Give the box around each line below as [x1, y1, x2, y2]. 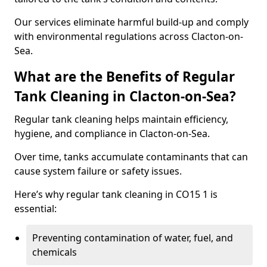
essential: [14, 202, 57, 215]
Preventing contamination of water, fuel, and [32, 231, 233, 244]
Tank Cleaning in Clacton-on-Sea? [14, 87, 236, 105]
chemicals [32, 246, 77, 259]
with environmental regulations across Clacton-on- [14, 30, 243, 43]
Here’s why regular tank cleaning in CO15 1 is [14, 188, 218, 201]
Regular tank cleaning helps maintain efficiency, [14, 113, 228, 126]
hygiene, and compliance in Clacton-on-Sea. [14, 127, 210, 140]
